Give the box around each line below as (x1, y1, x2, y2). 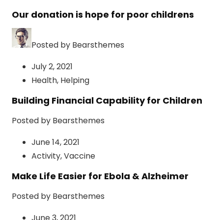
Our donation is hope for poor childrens (12, 8, 194, 21)
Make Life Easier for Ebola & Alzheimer (12, 170, 189, 183)
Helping (60, 75, 89, 86)
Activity (31, 150, 60, 162)
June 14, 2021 (31, 137, 80, 148)
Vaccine (64, 150, 95, 162)
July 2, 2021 (31, 61, 73, 73)
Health (31, 75, 57, 86)
